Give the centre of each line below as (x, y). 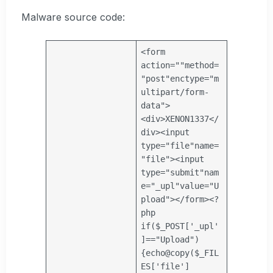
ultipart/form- (175, 92)
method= (202, 66)
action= (158, 66)
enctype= (190, 79)
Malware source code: (73, 17)
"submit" (185, 173)
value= (195, 186)
